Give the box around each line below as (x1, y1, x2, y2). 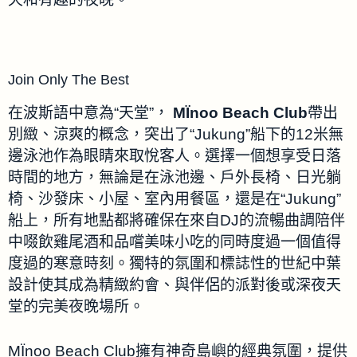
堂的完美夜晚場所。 (8, 298, 144, 316)
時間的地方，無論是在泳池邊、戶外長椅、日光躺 (8, 169, 341, 186)
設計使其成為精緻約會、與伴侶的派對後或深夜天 (8, 277, 341, 294)
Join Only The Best (8, 71, 129, 88)
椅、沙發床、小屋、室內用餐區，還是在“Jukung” (8, 190, 341, 208)
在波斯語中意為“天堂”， (8, 104, 173, 122)
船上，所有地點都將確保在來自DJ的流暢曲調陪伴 (8, 212, 345, 229)
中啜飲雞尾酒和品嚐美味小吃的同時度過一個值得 (8, 233, 341, 251)
